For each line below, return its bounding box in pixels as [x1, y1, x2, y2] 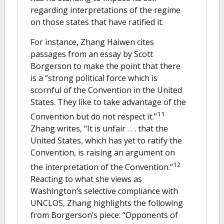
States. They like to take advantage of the [30, 96, 186, 107]
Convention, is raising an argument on [30, 146, 175, 158]
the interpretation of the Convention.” [30, 161, 173, 173]
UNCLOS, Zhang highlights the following [30, 197, 183, 209]
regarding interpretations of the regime [30, 4, 180, 15]
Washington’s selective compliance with [30, 185, 178, 197]
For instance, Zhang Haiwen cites [30, 36, 154, 47]
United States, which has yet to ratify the [30, 134, 182, 146]
